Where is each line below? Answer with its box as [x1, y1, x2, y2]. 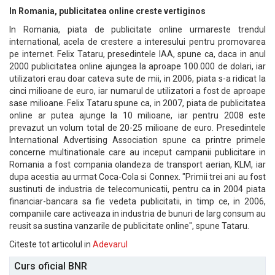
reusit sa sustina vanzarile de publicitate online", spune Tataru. [9, 221, 249, 231]
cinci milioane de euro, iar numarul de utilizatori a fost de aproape [9, 86, 266, 96]
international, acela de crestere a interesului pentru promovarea [9, 37, 266, 47]
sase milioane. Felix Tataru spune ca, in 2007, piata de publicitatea [9, 98, 266, 108]
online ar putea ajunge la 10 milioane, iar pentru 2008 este [9, 110, 266, 120]
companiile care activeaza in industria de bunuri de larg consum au [9, 209, 266, 219]
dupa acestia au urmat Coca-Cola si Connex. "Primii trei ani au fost [9, 172, 266, 182]
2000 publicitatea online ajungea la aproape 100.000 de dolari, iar [9, 61, 266, 71]
